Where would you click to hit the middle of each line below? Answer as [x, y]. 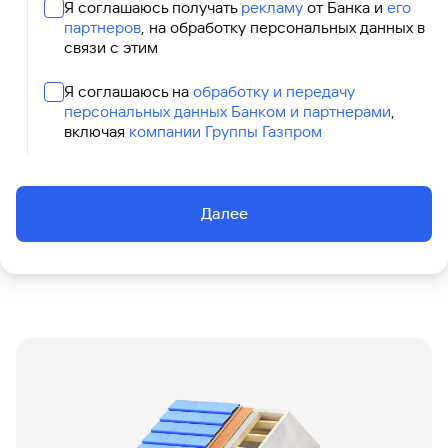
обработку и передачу [274, 91]
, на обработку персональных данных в [283, 27]
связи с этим [111, 47]
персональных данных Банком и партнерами [227, 111]
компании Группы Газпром [225, 131]
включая [96, 131]
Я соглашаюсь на [128, 91]
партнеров [102, 27]
